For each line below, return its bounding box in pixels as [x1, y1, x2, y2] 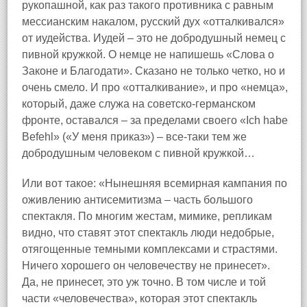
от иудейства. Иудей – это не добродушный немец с [22, 32, 286, 44]
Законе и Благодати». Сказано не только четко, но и [22, 65, 285, 77]
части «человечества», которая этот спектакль [22, 293, 257, 304]
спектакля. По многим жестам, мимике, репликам [22, 210, 272, 222]
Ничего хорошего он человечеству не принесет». [22, 260, 270, 271]
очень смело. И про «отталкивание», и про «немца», [22, 82, 288, 93]
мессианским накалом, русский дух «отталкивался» [22, 16, 284, 27]
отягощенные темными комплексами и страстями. [22, 243, 278, 255]
